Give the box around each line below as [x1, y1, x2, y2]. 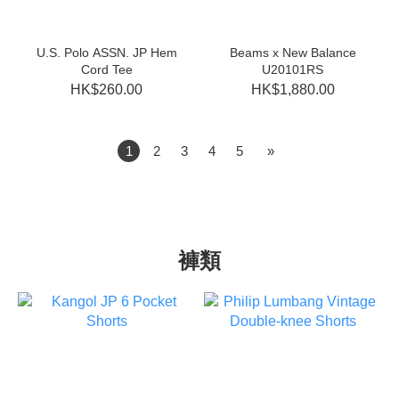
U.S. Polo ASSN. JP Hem [36, 45, 177, 60]
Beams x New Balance [229, 45, 356, 60]
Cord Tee [80, 62, 133, 77]
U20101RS [262, 62, 323, 77]
